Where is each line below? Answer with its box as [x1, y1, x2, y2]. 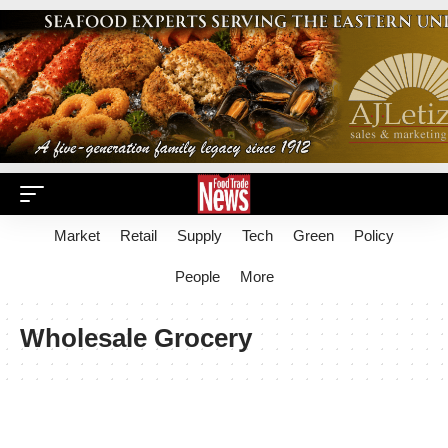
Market [54, 227, 100, 244]
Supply [177, 227, 222, 244]
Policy [354, 227, 394, 244]
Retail [120, 227, 157, 244]
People [174, 268, 220, 285]
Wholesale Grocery [20, 323, 252, 353]
